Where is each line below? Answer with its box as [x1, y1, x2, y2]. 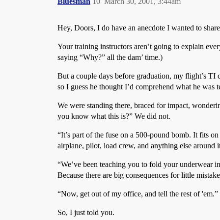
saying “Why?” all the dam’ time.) [57, 53, 163, 61]
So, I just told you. [57, 208, 114, 217]
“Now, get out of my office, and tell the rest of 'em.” [57, 190, 218, 198]
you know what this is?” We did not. [57, 112, 170, 120]
